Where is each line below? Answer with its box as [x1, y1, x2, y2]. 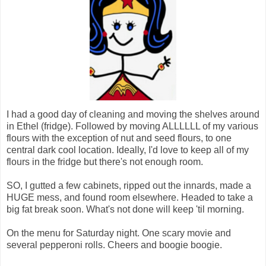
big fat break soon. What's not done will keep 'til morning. [7, 204, 244, 214]
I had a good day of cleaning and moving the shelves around [7, 109, 259, 119]
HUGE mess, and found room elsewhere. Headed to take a [7, 192, 253, 202]
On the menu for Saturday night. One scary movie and [7, 227, 231, 238]
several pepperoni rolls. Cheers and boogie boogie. [7, 239, 224, 250]
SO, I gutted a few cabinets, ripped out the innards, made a [7, 180, 251, 191]
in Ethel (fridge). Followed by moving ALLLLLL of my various [7, 121, 258, 131]
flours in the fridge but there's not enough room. [7, 156, 203, 167]
